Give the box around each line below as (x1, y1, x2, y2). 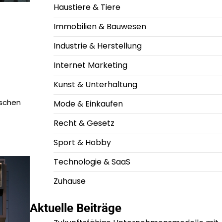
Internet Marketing (53, 59, 127, 71)
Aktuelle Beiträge (29, 201, 121, 216)
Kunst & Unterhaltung (53, 79, 137, 91)
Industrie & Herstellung (53, 40, 142, 52)
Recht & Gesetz (53, 117, 114, 129)
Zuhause (53, 175, 86, 187)
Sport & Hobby (53, 137, 111, 149)
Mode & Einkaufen (53, 98, 123, 110)
